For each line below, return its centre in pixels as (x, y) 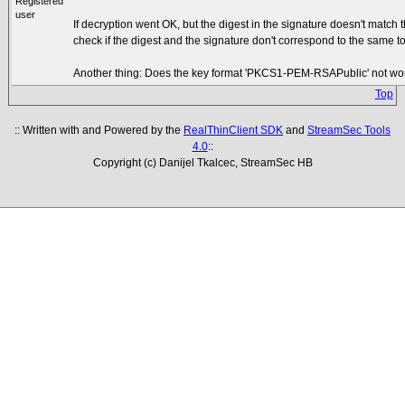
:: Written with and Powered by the (99, 131)
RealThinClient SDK (233, 131)
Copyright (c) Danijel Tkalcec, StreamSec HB (202, 163)
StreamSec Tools (349, 131)
